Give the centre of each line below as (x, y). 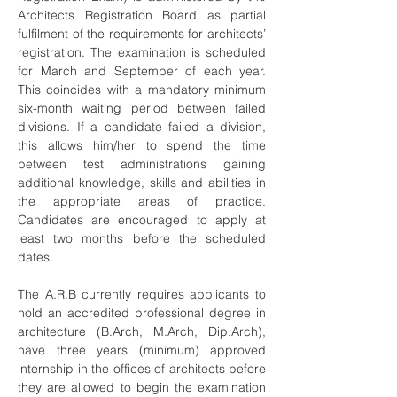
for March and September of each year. (142, 71)
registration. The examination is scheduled (142, 52)
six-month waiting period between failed (142, 108)
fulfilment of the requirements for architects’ (142, 34)
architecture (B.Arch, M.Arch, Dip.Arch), (142, 331)
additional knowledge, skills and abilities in (142, 183)
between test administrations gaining (142, 164)
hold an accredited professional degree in (142, 313)
